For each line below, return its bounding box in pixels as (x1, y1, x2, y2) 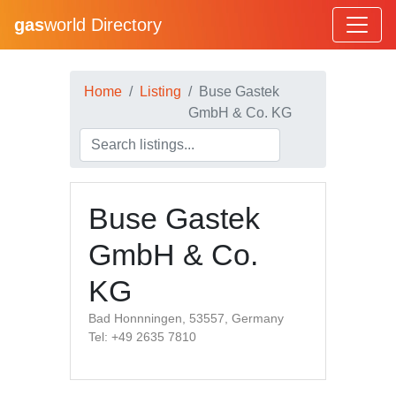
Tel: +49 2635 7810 (88, 330, 196, 344)
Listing (140, 84, 181, 99)
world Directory (44, 15, 162, 34)
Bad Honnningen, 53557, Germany (88, 311, 284, 325)
